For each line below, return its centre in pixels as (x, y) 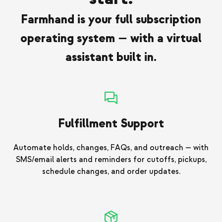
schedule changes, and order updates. (111, 172)
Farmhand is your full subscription (111, 20)
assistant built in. (111, 57)
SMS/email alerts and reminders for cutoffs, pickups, (111, 160)
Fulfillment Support (111, 124)
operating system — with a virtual (111, 39)
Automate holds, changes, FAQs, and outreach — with (111, 148)
